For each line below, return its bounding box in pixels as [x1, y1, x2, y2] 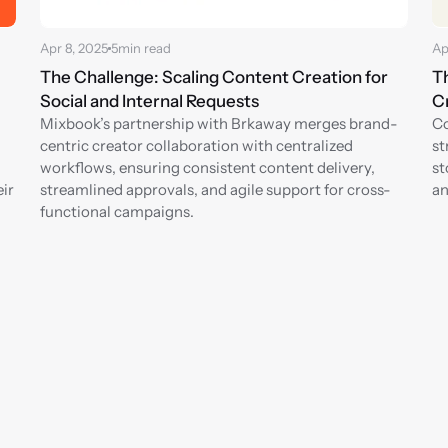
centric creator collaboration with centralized [40, 136, 353, 155]
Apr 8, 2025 [40, 40, 108, 56]
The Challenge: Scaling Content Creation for [40, 67, 388, 87]
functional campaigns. [40, 202, 194, 221]
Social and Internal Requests [40, 91, 259, 111]
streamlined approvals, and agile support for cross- [40, 180, 391, 199]
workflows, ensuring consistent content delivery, [40, 158, 375, 177]
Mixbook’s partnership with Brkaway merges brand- [40, 114, 398, 133]
